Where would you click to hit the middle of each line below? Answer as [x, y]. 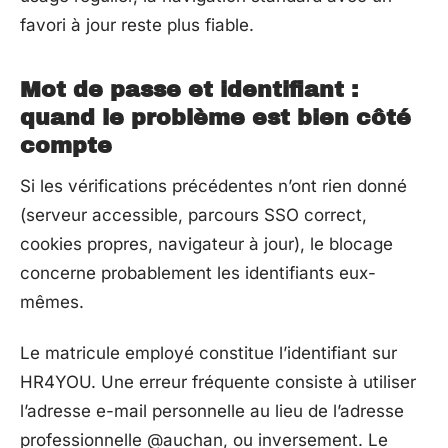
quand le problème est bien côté [215, 117]
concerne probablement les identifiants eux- [198, 272]
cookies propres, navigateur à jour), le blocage [206, 243]
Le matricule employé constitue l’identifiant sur [208, 353]
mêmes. [52, 301]
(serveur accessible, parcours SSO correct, [193, 214]
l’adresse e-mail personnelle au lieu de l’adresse [212, 411]
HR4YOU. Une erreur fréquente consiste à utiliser [218, 382]
